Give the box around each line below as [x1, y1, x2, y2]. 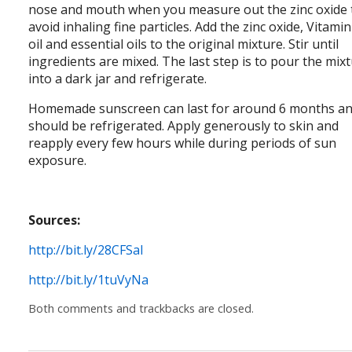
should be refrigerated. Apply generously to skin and [28, 117, 339, 135]
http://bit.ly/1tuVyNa [28, 271, 149, 289]
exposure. [28, 152, 87, 170]
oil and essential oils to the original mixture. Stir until [28, 35, 339, 53]
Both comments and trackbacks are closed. [28, 301, 255, 317]
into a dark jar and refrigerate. [28, 70, 207, 88]
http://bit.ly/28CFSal [28, 241, 144, 259]
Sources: [28, 211, 81, 229]
